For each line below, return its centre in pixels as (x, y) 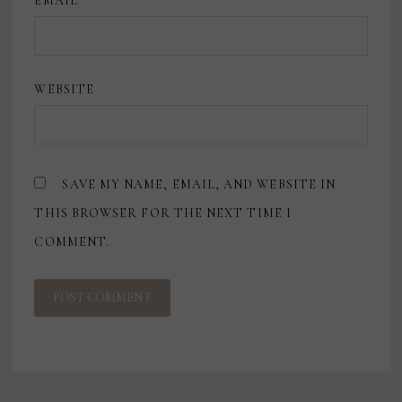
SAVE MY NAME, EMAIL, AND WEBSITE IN (199, 185)
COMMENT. (72, 242)
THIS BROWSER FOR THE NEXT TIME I (163, 214)
